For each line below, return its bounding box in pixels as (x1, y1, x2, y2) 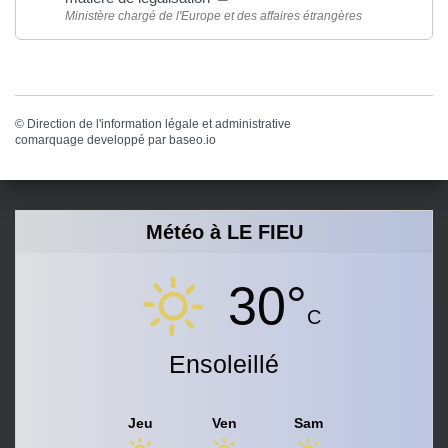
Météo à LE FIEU (145, 221, 303, 243)
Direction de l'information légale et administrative (27, 116, 291, 131)
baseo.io (169, 132, 216, 147)
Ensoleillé (169, 350, 279, 378)
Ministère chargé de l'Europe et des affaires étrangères (65, 9, 362, 24)
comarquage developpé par (15, 132, 169, 147)
